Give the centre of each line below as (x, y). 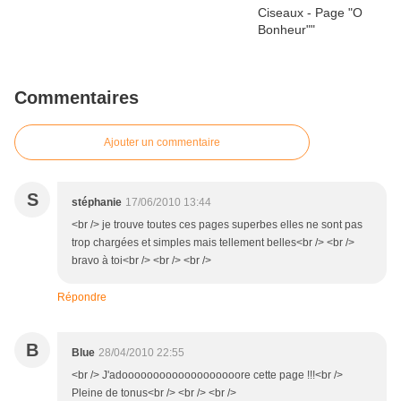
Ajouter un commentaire (162, 143)
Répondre (82, 298)
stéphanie (97, 203)
